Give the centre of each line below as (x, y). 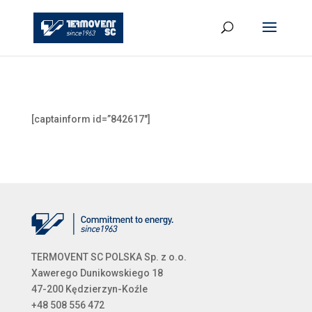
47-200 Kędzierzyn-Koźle (89, 289)
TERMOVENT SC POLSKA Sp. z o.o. (109, 257)
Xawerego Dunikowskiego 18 (97, 273)
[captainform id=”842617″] (91, 119)
